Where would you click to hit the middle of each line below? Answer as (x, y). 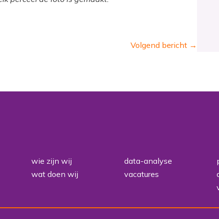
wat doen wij (55, 174)
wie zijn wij (52, 161)
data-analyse (148, 161)
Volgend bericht (159, 45)
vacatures (141, 174)
